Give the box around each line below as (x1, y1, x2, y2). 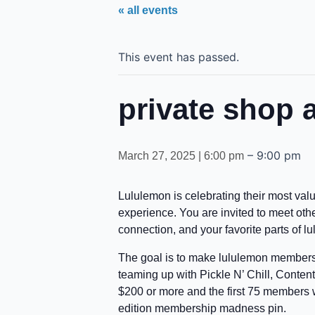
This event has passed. (118, 50, 239, 64)
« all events (118, 4, 178, 16)
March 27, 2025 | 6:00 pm (118, 150, 244, 162)
